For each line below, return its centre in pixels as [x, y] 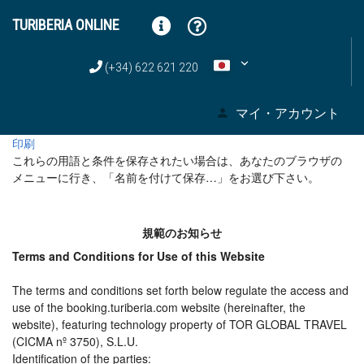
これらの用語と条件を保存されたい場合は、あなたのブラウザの [177, 160]
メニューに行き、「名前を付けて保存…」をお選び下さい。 [166, 177]
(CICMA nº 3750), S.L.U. [75, 341]
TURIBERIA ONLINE [66, 25]
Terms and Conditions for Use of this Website [139, 256]
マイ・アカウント [288, 112]
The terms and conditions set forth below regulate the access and [180, 290]
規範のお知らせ [182, 233]
